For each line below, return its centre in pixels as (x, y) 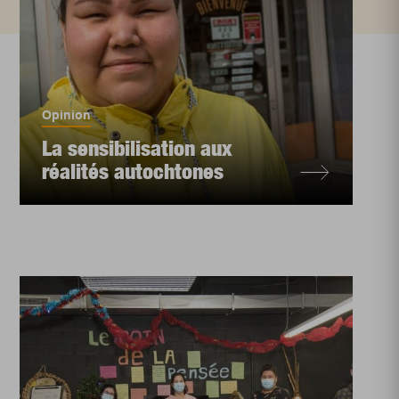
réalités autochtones (133, 171)
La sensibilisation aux (138, 148)
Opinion (67, 115)
